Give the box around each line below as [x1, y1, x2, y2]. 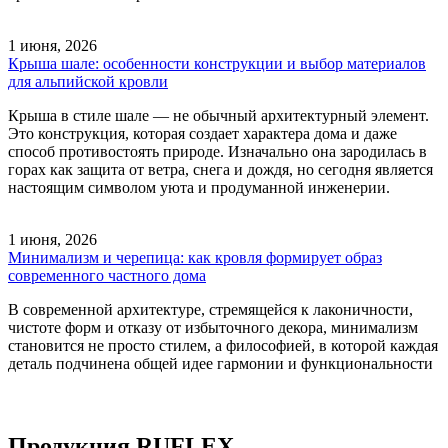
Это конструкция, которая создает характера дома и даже [8, 125, 397, 143]
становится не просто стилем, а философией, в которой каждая [8, 337, 438, 355]
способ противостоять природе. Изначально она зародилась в [8, 143, 427, 161]
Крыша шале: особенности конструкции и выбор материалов [8, 55, 426, 73]
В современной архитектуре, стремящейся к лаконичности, [8, 301, 413, 319]
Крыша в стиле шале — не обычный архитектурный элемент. [8, 107, 429, 125]
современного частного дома [8, 267, 206, 285]
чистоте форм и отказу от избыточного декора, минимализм [8, 319, 418, 337]
